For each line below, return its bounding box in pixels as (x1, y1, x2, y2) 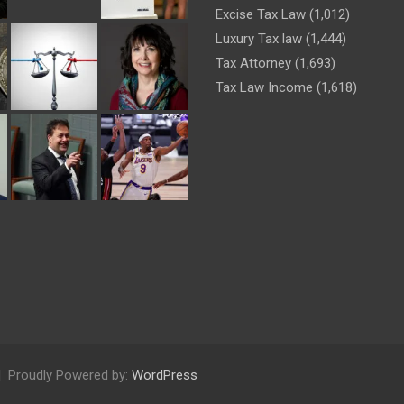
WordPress (132, 366, 197, 383)
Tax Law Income (216, 78, 313, 96)
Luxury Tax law (216, 30, 302, 47)
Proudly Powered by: (8, 366, 132, 383)
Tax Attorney (216, 54, 291, 71)
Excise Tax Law (216, 5, 306, 23)
